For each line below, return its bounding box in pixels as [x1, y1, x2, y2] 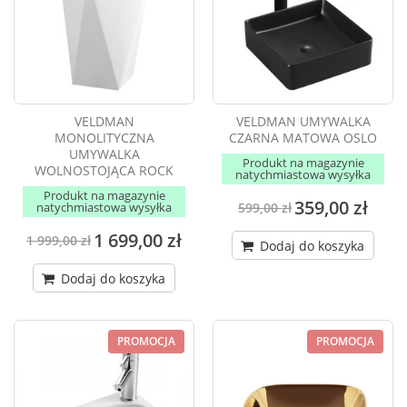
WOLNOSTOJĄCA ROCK [35, 162, 174, 180]
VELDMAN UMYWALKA [235, 113, 371, 131]
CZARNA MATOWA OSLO [229, 129, 377, 147]
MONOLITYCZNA [54, 129, 154, 147]
